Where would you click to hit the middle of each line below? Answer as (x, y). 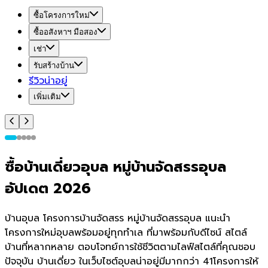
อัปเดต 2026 (48, 188)
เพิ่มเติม (47, 97)
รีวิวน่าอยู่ (48, 81)
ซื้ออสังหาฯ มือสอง (66, 32)
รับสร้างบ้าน (54, 66)
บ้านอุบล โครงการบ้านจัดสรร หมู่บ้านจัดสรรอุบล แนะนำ (118, 218)
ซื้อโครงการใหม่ (62, 15)
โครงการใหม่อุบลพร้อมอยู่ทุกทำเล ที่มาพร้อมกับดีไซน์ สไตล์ (126, 232)
